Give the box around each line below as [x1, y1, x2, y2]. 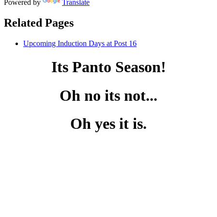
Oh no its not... [60, 86, 157, 104]
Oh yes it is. [70, 115, 147, 132]
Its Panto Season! [51, 58, 166, 76]
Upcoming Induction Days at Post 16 [23, 39, 137, 47]
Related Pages [4, 16, 74, 29]
